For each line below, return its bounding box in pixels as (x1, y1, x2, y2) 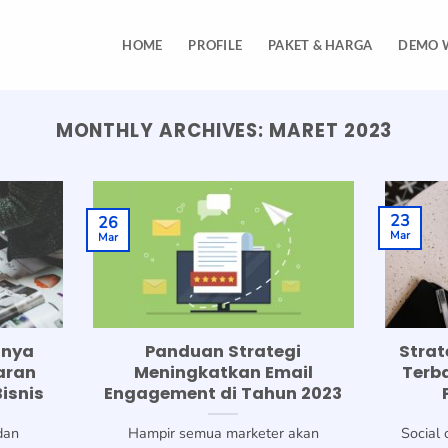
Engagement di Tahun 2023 (104, 382, 343, 406)
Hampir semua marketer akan (127, 423, 319, 444)
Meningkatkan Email (133, 361, 313, 385)
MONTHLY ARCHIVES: (55, 118, 270, 143)
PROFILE (188, 37, 243, 53)
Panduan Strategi (145, 340, 302, 364)
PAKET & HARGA (268, 37, 373, 53)
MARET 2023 (269, 118, 393, 143)
